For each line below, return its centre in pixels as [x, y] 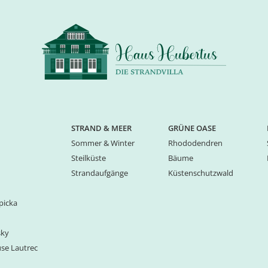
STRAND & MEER [101, 129]
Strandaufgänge [99, 173]
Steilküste [88, 159]
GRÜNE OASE [192, 129]
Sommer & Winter [103, 144]
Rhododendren [195, 144]
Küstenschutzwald [200, 173]
